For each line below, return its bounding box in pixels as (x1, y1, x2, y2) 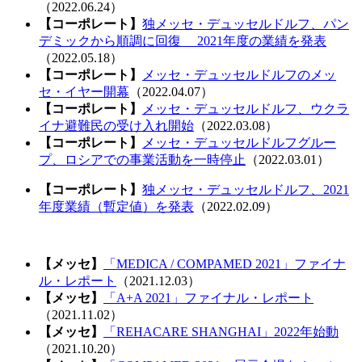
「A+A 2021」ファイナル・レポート (103, 290, 314, 305)
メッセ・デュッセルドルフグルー (142, 135, 336, 149)
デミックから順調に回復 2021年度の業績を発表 (39, 33, 326, 48)
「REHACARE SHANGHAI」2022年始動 (103, 324, 339, 339)
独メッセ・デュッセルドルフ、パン (142, 16, 349, 31)
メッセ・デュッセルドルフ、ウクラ (142, 101, 349, 116)
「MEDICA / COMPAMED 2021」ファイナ (103, 256, 346, 271)
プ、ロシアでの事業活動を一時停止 (39, 152, 246, 166)
